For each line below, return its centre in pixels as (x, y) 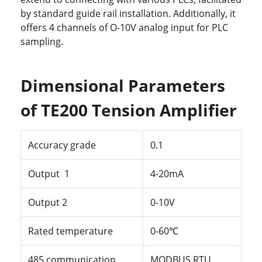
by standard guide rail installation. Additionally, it (128, 14)
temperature (85, 231)
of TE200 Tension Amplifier (129, 110)
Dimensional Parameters (123, 86)
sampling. (42, 42)
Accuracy (48, 145)
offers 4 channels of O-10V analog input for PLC (124, 28)
